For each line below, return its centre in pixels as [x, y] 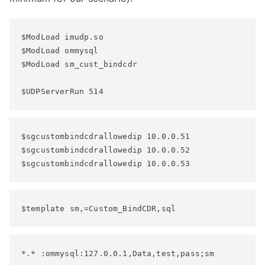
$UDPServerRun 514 [62, 91]
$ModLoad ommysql [60, 51]
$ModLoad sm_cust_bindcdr [79, 64]
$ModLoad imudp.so [62, 37]
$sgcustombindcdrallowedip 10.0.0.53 [106, 164]
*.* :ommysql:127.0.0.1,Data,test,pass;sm [118, 253]
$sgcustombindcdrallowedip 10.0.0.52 [106, 150]
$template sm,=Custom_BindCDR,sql [99, 209]
